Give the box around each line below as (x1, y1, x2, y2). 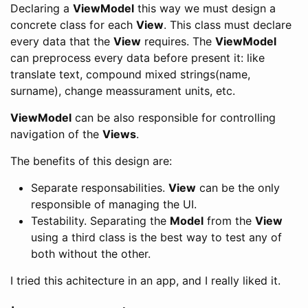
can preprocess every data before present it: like (10, 50, 265, 65)
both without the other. (31, 246, 151, 261)
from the (203, 213, 255, 228)
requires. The (141, 34, 215, 48)
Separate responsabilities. (31, 180, 168, 195)
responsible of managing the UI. (31, 197, 197, 211)
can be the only (196, 180, 280, 195)
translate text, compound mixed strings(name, (10, 67, 250, 81)
